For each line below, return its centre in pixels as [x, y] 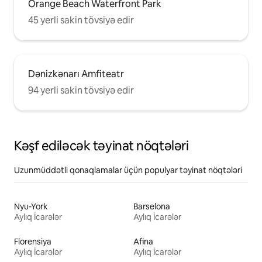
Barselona [152, 207]
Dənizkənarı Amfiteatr [76, 74]
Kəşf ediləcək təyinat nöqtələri [101, 146]
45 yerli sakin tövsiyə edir [81, 20]
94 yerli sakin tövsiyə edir [81, 91]
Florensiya [33, 242]
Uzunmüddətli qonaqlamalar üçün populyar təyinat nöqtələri [128, 170]
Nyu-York [31, 207]
